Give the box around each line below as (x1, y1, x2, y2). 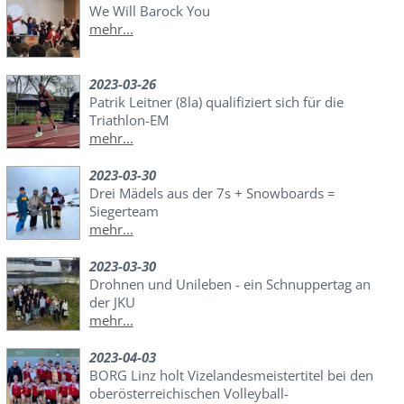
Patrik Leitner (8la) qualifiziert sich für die (88, 93, 344, 112)
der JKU (88, 293, 135, 312)
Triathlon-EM (88, 111, 169, 130)
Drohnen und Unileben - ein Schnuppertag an (88, 275, 371, 294)
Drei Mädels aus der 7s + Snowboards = (88, 184, 335, 203)
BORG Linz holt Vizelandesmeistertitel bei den (88, 366, 373, 385)
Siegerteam (88, 202, 159, 221)
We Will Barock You (88, 2, 210, 21)
